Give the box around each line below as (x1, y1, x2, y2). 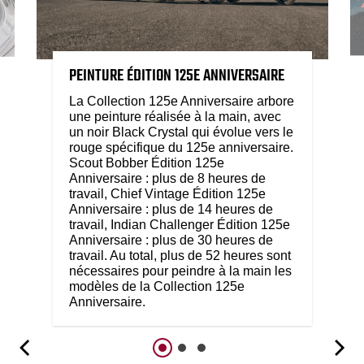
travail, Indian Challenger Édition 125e (68, 217, 290, 232)
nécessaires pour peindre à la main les (68, 263, 292, 278)
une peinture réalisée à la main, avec (68, 109, 281, 123)
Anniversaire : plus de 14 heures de (68, 201, 273, 216)
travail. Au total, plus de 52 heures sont (68, 248, 291, 262)
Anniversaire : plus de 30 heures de (68, 232, 273, 247)
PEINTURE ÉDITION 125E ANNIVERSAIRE (68, 63, 284, 89)
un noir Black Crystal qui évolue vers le (68, 124, 293, 139)
